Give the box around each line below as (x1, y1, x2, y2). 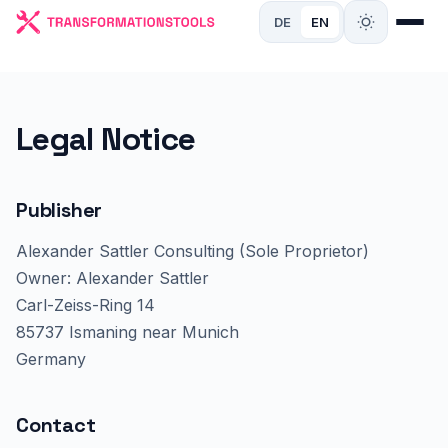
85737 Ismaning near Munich (16, 322, 239, 342)
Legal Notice (16, 119, 196, 159)
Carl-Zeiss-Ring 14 (16, 295, 155, 315)
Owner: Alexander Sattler (16, 268, 209, 288)
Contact (16, 412, 96, 438)
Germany (16, 349, 86, 369)
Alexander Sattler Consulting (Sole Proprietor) (16, 241, 369, 261)
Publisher (16, 197, 103, 223)
